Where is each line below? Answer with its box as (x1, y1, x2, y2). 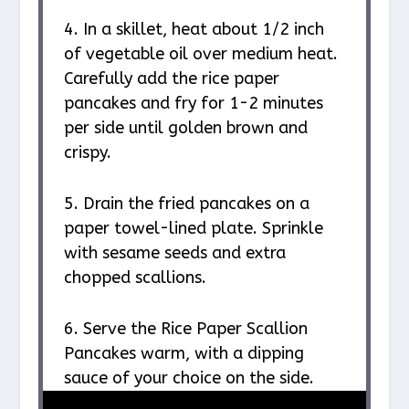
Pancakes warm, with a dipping (63, 342, 304, 363)
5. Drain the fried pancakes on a (63, 193, 309, 214)
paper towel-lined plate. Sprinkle (63, 217, 323, 238)
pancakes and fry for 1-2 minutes (63, 93, 323, 114)
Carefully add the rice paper (63, 68, 279, 89)
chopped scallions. (63, 267, 206, 288)
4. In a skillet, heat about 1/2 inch (63, 19, 324, 40)
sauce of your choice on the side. (63, 367, 314, 388)
